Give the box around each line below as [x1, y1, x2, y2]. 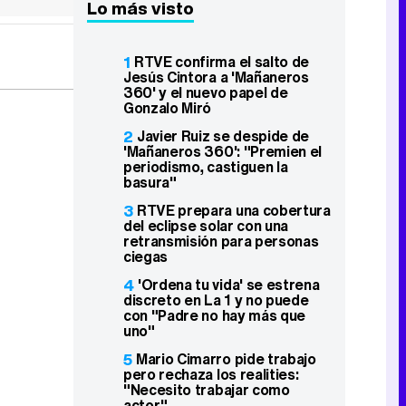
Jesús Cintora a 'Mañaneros [123, 66, 309, 88]
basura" [123, 171, 177, 193]
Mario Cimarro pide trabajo [136, 348, 316, 370]
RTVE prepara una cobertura [137, 199, 331, 221]
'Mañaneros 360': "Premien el [123, 140, 323, 162]
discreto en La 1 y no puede [123, 289, 309, 311]
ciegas [123, 246, 169, 267]
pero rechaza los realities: [123, 363, 299, 385]
